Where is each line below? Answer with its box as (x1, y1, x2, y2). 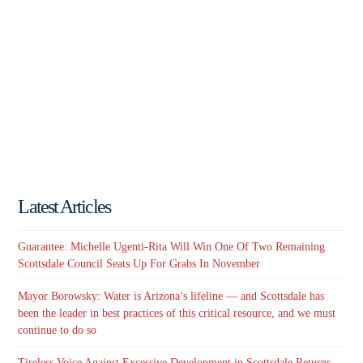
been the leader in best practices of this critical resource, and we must (18, 307, 336, 320)
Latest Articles (18, 196, 110, 218)
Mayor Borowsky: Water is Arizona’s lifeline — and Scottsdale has (18, 290, 325, 303)
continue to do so (18, 324, 97, 337)
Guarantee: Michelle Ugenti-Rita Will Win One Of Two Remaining (18, 240, 326, 253)
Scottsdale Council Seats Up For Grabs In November (18, 257, 261, 270)
